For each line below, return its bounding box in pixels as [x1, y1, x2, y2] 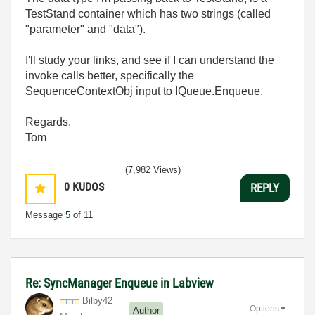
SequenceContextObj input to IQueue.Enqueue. [25, 85, 263, 97]
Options [250, 303, 279, 314]
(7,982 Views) [125, 165, 181, 175]
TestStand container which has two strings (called [25, 8, 271, 20]
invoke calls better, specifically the [25, 70, 194, 82]
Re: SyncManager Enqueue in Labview [25, 276, 214, 290]
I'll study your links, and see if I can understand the [25, 54, 274, 66]
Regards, [25, 116, 71, 128]
